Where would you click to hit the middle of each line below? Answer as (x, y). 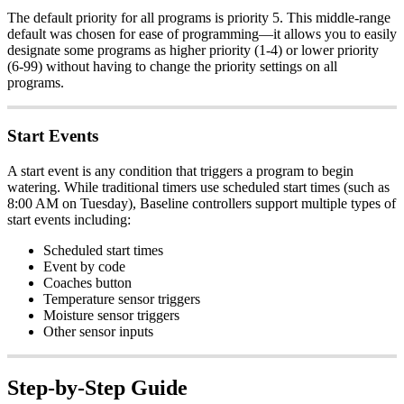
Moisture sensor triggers (111, 315)
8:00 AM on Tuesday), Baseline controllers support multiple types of (202, 203)
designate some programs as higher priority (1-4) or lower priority (193, 50)
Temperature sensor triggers (122, 298)
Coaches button (87, 282)
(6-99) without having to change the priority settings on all (172, 67)
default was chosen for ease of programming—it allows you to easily (202, 34)
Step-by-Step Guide (97, 387)
